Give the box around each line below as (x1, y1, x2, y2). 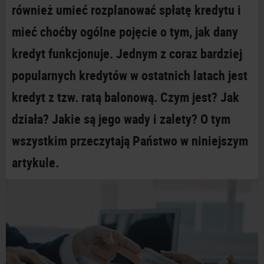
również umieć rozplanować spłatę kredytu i (12, 1, 241, 18)
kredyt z (12, 88, 54, 105)
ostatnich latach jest (141, 67, 247, 84)
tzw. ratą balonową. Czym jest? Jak (57, 88, 239, 105)
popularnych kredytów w (12, 67, 138, 84)
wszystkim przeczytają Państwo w (12, 132, 189, 149)
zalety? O (160, 110, 208, 127)
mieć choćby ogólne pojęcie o (12, 23, 167, 40)
